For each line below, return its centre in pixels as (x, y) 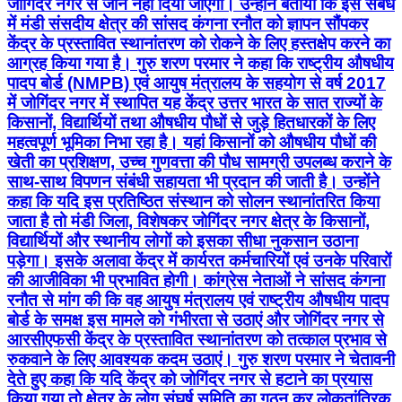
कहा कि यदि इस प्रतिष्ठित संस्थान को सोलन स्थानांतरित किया (193, 202)
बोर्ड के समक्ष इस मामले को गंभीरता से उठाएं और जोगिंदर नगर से (196, 320)
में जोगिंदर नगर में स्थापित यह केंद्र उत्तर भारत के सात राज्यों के (195, 103)
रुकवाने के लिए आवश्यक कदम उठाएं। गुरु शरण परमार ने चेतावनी (201, 360)
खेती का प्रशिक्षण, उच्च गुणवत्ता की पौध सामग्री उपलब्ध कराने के (199, 162)
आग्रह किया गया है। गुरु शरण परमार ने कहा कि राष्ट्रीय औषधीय (201, 64)
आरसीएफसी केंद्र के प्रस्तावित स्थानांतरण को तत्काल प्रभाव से (197, 340)
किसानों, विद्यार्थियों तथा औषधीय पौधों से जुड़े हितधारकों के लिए (191, 123)
